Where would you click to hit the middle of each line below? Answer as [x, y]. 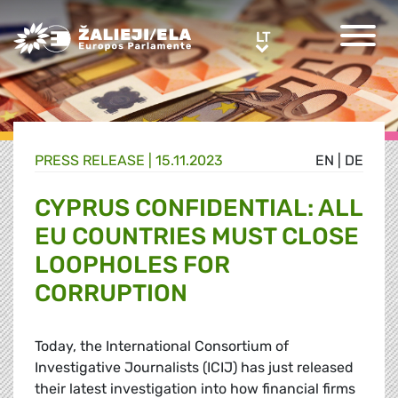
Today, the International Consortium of [162, 346]
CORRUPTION [111, 294]
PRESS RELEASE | [95, 161]
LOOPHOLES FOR [132, 265]
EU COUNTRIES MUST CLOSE [197, 237]
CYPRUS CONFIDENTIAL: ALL [199, 208]
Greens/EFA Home [74, 32]
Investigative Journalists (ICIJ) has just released [194, 368]
